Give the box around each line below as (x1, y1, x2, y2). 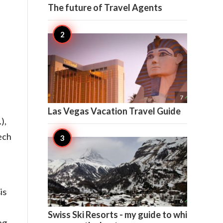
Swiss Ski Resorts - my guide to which (48, 209, 197, 221)
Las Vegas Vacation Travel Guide (48, 106, 181, 117)
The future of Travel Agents (48, 2, 162, 13)
